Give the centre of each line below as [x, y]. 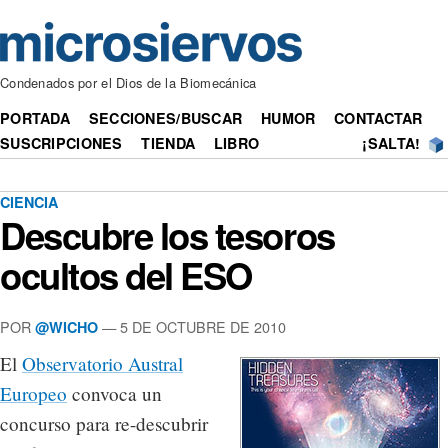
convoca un [114, 394]
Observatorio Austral [102, 364]
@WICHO [66, 326]
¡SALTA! [391, 143]
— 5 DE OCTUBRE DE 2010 [192, 326]
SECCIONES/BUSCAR [165, 118]
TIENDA [168, 143]
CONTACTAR [378, 118]
